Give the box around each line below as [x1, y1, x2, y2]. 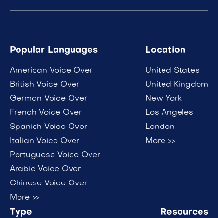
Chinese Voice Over [10, 179, 87, 187]
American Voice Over [10, 66, 92, 74]
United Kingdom [145, 80, 208, 89]
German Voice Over [10, 94, 87, 103]
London [145, 123, 175, 131]
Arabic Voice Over [10, 165, 81, 173]
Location [145, 46, 185, 54]
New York [145, 94, 182, 103]
